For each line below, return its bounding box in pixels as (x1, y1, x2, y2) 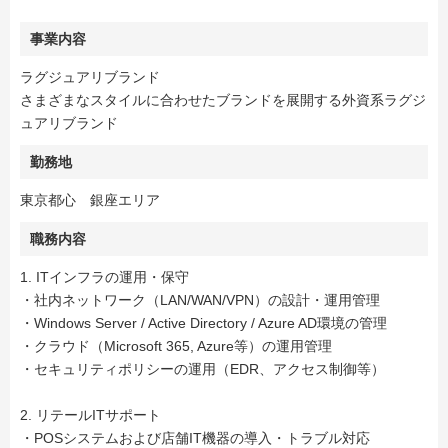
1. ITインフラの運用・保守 (20, 269, 189, 286)
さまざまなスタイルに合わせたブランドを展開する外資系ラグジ (20, 92, 426, 109)
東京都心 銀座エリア (20, 192, 160, 209)
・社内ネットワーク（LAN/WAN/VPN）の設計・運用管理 (20, 292, 380, 309)
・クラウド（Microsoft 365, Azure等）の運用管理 (20, 338, 332, 355)
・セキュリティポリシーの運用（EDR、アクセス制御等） (20, 361, 385, 378)
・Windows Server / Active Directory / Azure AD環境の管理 (20, 315, 387, 332)
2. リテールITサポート (20, 407, 161, 424)
